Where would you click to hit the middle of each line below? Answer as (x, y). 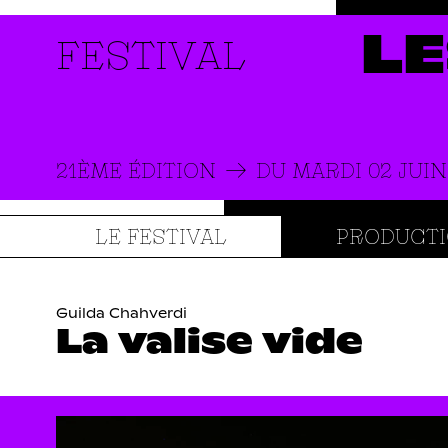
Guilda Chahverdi (121, 314)
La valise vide (209, 343)
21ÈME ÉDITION (136, 170)
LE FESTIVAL (160, 236)
